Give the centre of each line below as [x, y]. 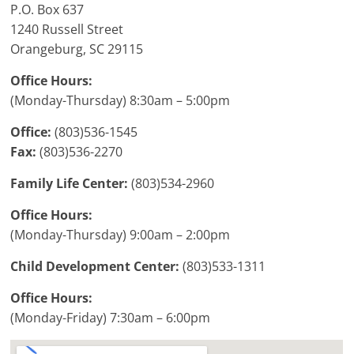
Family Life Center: [70, 184]
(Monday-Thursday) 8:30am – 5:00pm [121, 101]
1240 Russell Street [67, 30]
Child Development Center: [95, 267]
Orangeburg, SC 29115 [77, 49]
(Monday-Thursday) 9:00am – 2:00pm [121, 235]
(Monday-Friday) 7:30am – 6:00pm [111, 318]
